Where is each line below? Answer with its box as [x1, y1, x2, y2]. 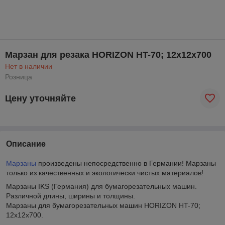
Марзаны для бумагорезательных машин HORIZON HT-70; [6, 201, 200, 209]
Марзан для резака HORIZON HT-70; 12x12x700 [5, 50, 211, 60]
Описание [6, 140, 46, 148]
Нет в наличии [5, 62, 52, 70]
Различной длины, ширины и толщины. [6, 192, 135, 200]
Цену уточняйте [5, 93, 76, 103]
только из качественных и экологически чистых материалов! [6, 169, 203, 177]
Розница [5, 73, 32, 81]
